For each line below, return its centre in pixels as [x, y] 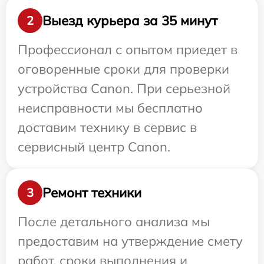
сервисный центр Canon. [94, 147]
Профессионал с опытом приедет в [128, 50]
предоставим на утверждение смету [130, 241]
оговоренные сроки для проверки [123, 69]
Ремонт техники [92, 192]
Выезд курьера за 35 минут [130, 20]
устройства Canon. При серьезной [124, 89]
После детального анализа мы [114, 222]
